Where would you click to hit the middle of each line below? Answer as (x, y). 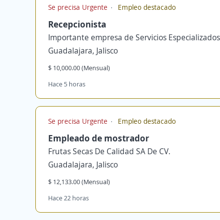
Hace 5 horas (67, 84)
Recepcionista (77, 24)
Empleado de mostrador (99, 138)
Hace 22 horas (69, 198)
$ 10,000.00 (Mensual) (79, 68)
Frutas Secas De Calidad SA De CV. (109, 151)
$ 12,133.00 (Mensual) (79, 182)
